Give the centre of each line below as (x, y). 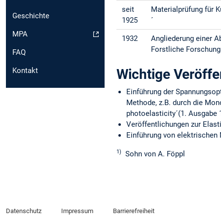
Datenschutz (24, 211)
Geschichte (31, 16)
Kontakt (25, 71)
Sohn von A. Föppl (153, 154)
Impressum (77, 211)
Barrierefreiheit (133, 211)
